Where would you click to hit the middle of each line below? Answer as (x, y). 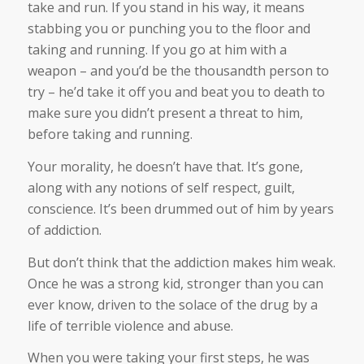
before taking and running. (110, 134)
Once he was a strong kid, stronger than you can (175, 283)
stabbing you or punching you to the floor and (169, 29)
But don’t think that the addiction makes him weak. (181, 262)
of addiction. (64, 230)
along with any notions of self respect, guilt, (161, 187)
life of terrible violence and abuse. (130, 325)
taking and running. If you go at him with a (157, 50)
